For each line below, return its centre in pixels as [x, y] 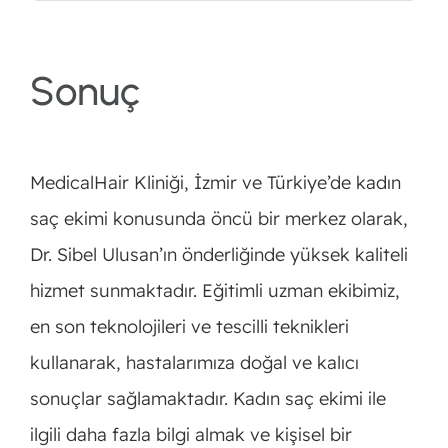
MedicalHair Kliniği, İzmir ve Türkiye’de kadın [215, 182]
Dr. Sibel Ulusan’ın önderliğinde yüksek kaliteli [218, 254]
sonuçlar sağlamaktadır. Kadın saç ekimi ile [207, 398]
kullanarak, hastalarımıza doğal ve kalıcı [194, 362]
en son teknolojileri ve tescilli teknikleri [189, 326]
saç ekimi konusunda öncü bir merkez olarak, [218, 218]
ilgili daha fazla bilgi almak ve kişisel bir [190, 434]
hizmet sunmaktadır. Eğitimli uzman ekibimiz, [214, 290]
